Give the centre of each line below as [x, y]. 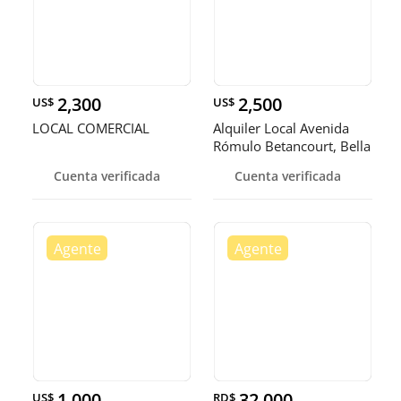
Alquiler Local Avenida [281, 128]
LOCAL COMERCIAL [91, 128]
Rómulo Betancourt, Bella [292, 146]
